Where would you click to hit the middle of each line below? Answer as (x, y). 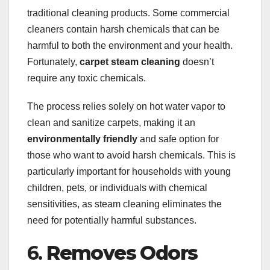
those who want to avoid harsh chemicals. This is (131, 155)
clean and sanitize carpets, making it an (111, 122)
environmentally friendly (82, 139)
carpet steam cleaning (130, 61)
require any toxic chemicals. (86, 78)
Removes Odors (122, 253)
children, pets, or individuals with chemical (117, 187)
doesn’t (197, 61)
